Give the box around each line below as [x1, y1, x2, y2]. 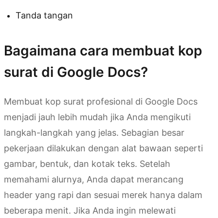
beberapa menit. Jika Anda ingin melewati [4, 205, 176, 216]
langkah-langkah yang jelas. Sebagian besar [4, 127, 184, 138]
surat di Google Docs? [4, 64, 148, 81]
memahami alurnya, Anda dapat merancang [4, 174, 183, 185]
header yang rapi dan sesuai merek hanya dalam [4, 190, 202, 200]
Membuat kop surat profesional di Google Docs [4, 96, 198, 107]
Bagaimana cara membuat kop [4, 42, 202, 59]
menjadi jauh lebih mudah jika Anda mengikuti [4, 112, 191, 123]
